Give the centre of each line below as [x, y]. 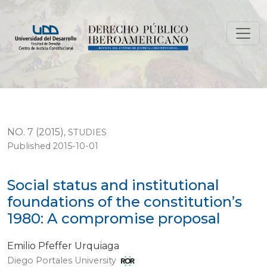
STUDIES [87, 133]
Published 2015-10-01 [53, 146]
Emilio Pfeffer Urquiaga [63, 246]
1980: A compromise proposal [114, 219]
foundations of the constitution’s [125, 202]
